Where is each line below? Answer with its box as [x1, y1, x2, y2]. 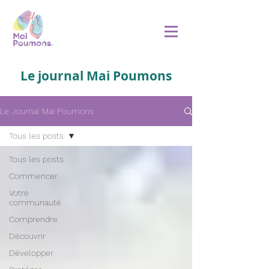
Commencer [9, 171, 58, 181]
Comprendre [9, 214, 58, 224]
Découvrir [9, 231, 46, 241]
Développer [9, 248, 53, 258]
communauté [9, 198, 61, 207]
